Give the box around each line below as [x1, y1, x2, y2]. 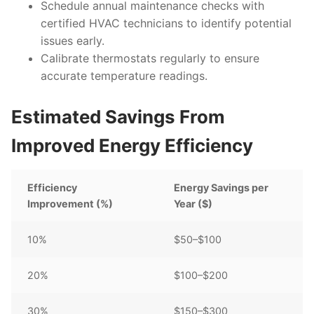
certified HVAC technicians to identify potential [40, 15, 292, 30]
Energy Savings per [174, 182, 269, 194]
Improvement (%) [27, 198, 114, 210]
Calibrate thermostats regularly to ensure [40, 50, 259, 65]
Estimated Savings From [11, 106, 225, 128]
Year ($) [174, 198, 213, 210]
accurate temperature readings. [40, 68, 207, 83]
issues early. [40, 33, 104, 48]
